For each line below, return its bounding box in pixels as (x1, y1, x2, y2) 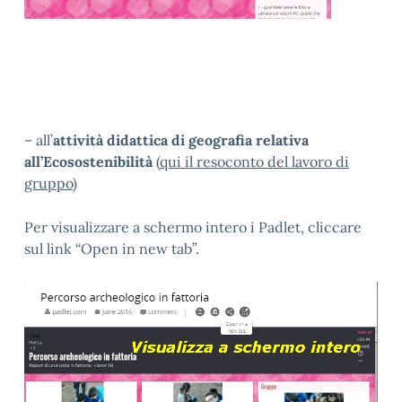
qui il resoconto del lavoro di (160, 153, 349, 171)
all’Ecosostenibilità (24, 153, 153, 171)
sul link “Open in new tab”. (24, 240, 199, 258)
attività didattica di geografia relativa (53, 131, 309, 150)
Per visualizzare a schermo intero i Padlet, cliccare (24, 218, 362, 237)
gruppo (24, 174, 73, 193)
